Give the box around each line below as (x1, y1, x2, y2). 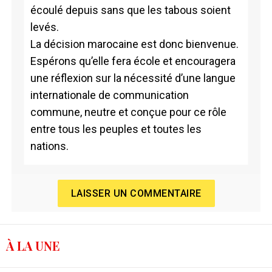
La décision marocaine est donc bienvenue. (30, 37, 239, 50)
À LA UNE (6, 237, 60, 254)
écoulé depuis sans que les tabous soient (30, 3, 231, 16)
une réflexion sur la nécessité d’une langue (30, 71, 236, 84)
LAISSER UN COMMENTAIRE (70, 187, 202, 199)
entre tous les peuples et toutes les (30, 122, 202, 135)
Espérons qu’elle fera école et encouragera (30, 54, 236, 67)
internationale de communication (30, 88, 189, 101)
